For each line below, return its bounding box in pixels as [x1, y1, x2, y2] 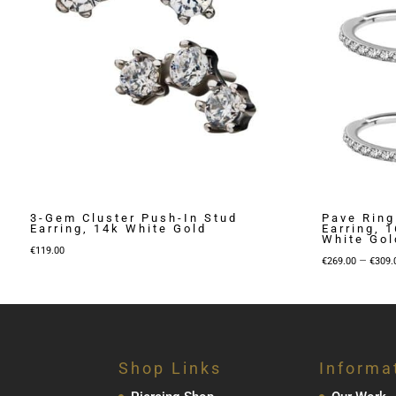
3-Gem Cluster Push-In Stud [29, 210, 238, 225]
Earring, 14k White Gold [29, 221, 207, 235]
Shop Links [118, 359, 223, 378]
